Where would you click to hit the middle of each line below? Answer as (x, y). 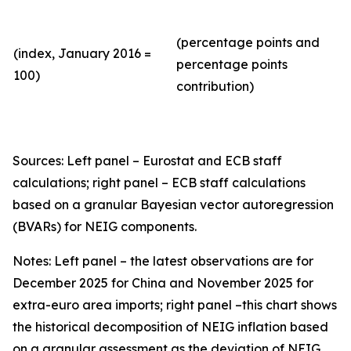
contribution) (215, 86)
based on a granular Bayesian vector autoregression (173, 204)
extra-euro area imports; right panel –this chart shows (175, 305)
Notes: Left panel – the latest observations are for (163, 261)
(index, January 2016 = (82, 53)
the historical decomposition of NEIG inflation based (170, 327)
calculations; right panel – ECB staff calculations (159, 183)
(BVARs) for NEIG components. (105, 226)
